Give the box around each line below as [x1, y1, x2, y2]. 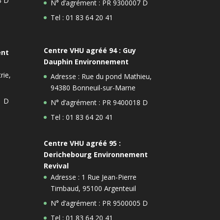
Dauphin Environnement [44, 56, 129, 66]
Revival [44, 161, 69, 170]
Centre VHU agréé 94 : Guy [44, 45, 137, 55]
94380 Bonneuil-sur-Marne [51, 82, 136, 92]
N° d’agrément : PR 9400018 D [51, 97, 148, 107]
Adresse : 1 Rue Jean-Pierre [51, 172, 137, 182]
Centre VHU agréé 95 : [44, 138, 121, 148]
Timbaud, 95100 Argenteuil [51, 183, 137, 193]
